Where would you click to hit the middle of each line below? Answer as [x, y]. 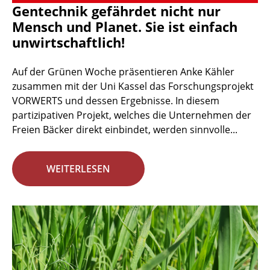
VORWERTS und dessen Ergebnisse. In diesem [116, 101]
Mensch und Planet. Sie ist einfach [125, 27]
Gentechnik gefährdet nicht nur [116, 11]
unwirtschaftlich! [68, 42]
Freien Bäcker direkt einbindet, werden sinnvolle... [125, 130]
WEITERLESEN [78, 169]
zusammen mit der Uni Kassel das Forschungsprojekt [133, 86]
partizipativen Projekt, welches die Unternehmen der [132, 115]
